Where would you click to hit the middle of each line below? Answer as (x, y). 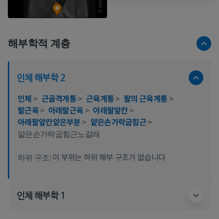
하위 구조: (35, 157)
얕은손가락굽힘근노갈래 (59, 134)
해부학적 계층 (39, 43)
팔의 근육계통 (146, 98)
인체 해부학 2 (41, 77)
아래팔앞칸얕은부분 (50, 121)
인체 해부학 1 (41, 195)
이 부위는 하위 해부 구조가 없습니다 (109, 157)
